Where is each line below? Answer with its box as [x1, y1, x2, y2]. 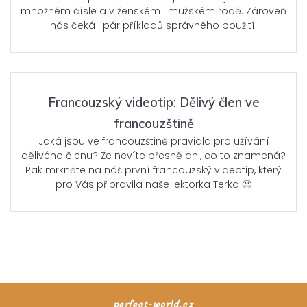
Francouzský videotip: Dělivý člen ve [47, 95, 260, 111]
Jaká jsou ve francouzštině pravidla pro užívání [38, 134, 269, 149]
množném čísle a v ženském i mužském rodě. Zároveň [21, 4, 286, 19]
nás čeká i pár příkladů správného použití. [50, 19, 257, 33]
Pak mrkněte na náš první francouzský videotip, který [25, 163, 282, 177]
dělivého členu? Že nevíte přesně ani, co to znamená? [21, 149, 286, 163]
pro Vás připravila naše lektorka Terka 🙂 [56, 177, 251, 192]
